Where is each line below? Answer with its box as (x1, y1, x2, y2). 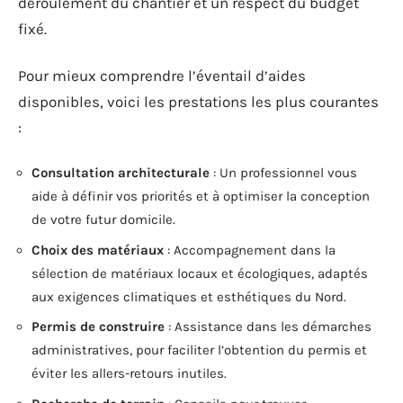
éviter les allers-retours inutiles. (31, 365, 227, 381)
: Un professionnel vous (210, 165, 357, 181)
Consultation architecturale (31, 165, 210, 181)
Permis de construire (31, 318, 165, 335)
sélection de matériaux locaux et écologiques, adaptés (31, 264, 368, 282)
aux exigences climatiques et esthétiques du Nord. (31, 288, 346, 305)
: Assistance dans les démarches (165, 318, 372, 335)
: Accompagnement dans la (164, 241, 336, 258)
